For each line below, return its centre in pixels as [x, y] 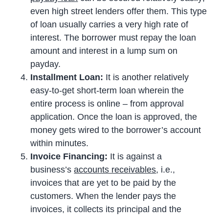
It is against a [136, 156]
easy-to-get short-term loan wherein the [107, 90]
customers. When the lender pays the [103, 196]
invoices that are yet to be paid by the [103, 183]
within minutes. [60, 143]
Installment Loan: [68, 77]
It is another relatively [147, 77]
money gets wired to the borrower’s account [116, 130]
